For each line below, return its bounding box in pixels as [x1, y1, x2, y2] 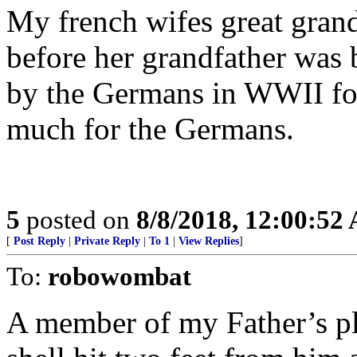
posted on [20, 205, 136, 234]
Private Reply [74, 235, 140, 247]
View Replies [178, 235, 239, 247]
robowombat [48, 261, 191, 291]
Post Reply [14, 235, 65, 247]
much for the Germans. [6, 112, 294, 146]
